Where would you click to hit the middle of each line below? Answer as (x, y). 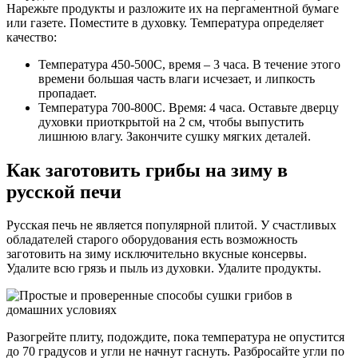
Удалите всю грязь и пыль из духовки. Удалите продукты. (164, 268)
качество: (32, 37)
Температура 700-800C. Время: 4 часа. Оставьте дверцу (189, 107)
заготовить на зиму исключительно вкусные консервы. (157, 254)
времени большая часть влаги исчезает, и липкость (177, 78)
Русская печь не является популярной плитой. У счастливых (171, 225)
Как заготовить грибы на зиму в (147, 170)
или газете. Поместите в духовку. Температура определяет (165, 22)
